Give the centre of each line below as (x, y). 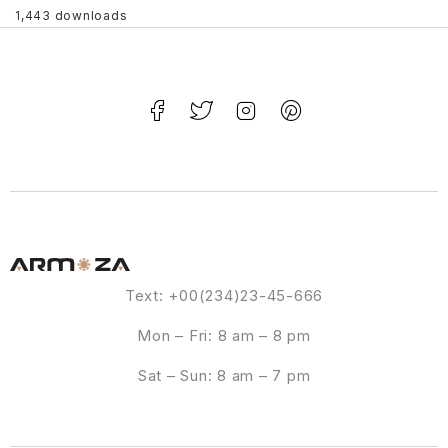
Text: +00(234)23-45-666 (224, 295)
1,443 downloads (71, 15)
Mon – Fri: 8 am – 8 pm (224, 335)
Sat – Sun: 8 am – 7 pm (224, 375)
